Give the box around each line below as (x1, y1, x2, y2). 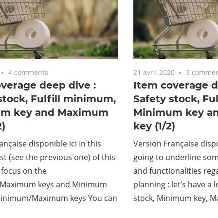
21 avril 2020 (133, 68, 175, 77)
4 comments (8, 68, 49, 77)
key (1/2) (133, 120, 175, 132)
